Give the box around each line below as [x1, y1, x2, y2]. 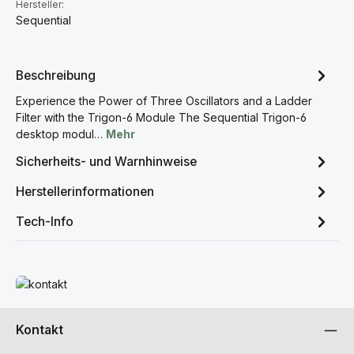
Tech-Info [16, 213, 73, 229]
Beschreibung [16, 67, 96, 83]
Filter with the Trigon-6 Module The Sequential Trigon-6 [16, 111, 307, 124]
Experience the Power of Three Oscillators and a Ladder [16, 94, 312, 107]
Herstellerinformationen [16, 183, 154, 199]
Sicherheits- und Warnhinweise [16, 153, 197, 169]
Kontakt [16, 322, 63, 337]
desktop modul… [16, 127, 106, 141]
